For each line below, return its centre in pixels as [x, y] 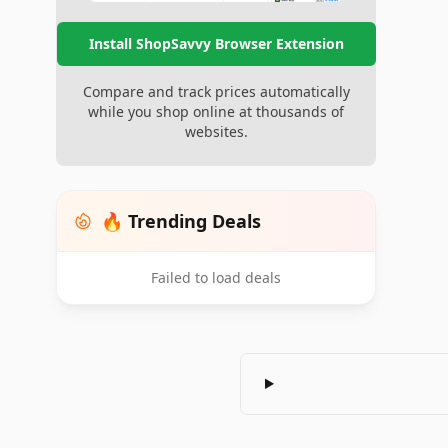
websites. [216, 131]
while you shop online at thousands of [216, 111]
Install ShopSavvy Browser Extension [216, 43]
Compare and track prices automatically [216, 91]
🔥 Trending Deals [181, 220]
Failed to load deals [216, 277]
